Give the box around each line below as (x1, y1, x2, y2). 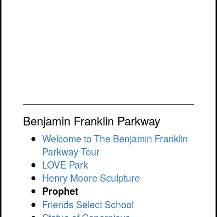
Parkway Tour (42, 144, 100, 159)
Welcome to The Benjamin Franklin (42, 131, 188, 146)
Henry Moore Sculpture (42, 170, 140, 185)
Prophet (42, 184, 79, 198)
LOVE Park (42, 157, 89, 172)
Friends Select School (42, 197, 134, 212)
